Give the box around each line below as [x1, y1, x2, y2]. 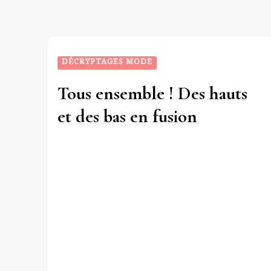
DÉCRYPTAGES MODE [62, 56, 152, 70]
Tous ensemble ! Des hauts [57, 82, 247, 105]
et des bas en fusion [57, 105, 197, 128]
